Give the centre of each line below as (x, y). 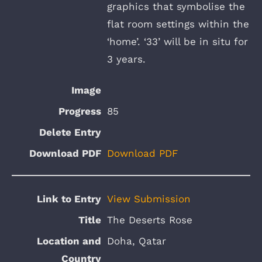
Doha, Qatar (137, 241)
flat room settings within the (178, 24)
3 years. (126, 59)
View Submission (149, 199)
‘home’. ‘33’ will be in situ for (177, 41)
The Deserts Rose (150, 220)
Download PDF (142, 153)
